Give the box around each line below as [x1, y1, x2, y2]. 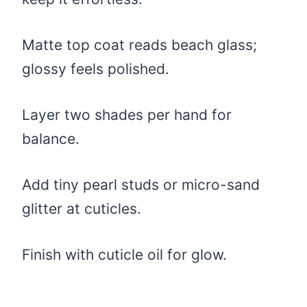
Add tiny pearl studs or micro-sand [22, 176, 260, 194]
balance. [22, 130, 79, 148]
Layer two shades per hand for [22, 106, 232, 124]
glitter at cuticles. [22, 200, 141, 218]
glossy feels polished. [22, 60, 169, 78]
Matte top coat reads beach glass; [22, 36, 257, 54]
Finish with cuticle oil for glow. [22, 246, 227, 264]
